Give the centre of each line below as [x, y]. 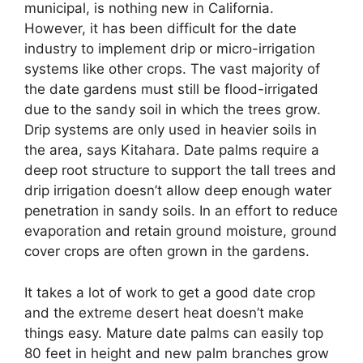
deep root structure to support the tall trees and [180, 171]
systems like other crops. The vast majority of [172, 69]
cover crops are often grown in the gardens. [167, 252]
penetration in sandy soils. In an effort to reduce [181, 211]
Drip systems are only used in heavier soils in [171, 130]
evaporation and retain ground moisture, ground [181, 231]
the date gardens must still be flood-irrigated [171, 90]
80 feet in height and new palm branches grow [177, 353]
